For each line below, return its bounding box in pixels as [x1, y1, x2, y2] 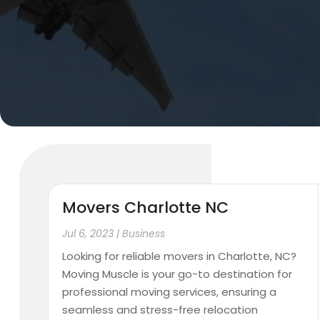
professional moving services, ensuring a [62, 284, 277, 300]
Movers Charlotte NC [62, 196, 229, 219]
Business [122, 226, 166, 241]
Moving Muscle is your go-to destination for [62, 266, 293, 282]
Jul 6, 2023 [62, 226, 114, 241]
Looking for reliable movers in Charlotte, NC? [62, 249, 297, 264]
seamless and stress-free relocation [62, 302, 259, 318]
